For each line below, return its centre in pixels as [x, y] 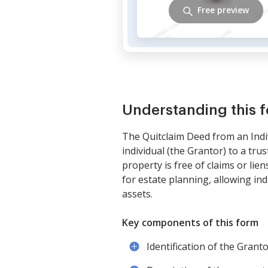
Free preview [223, 10]
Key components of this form [190, 222]
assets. [137, 194]
